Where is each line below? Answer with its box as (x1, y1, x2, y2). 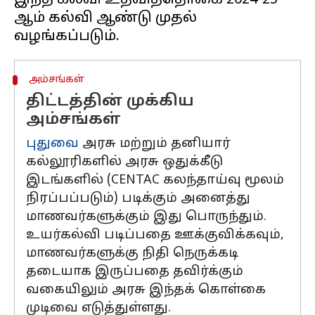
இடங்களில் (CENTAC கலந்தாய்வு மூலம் (26, 172, 284, 188)
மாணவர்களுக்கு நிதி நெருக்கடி (26, 245, 238, 262)
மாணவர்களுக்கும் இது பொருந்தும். (26, 209, 266, 225)
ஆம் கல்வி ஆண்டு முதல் (14, 10, 197, 27)
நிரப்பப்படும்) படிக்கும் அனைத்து (26, 191, 250, 207)
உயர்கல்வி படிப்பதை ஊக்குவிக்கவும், (26, 227, 284, 243)
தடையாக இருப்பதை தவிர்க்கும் (26, 264, 243, 280)
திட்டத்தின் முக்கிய (26, 92, 194, 111)
